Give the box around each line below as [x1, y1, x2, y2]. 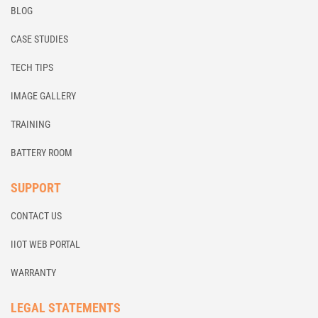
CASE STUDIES [11, 33, 68, 45]
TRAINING [11, 119, 50, 130]
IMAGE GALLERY [11, 90, 76, 102]
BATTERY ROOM [11, 147, 72, 158]
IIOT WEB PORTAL [11, 238, 80, 250]
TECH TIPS [11, 62, 53, 73]
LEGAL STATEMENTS [11, 300, 121, 315]
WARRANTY [11, 267, 56, 278]
